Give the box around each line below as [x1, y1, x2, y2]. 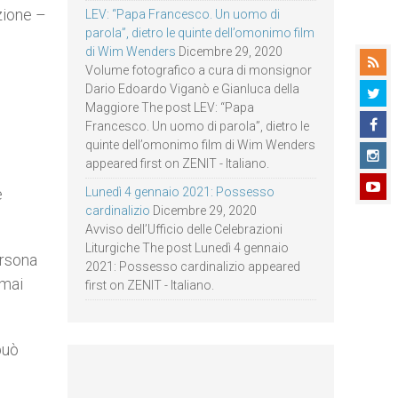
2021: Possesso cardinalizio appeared [85, 259, 300, 274]
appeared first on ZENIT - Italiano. [85, 156, 269, 171]
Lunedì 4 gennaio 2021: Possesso [85, 185, 275, 199]
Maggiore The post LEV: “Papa [85, 100, 254, 115]
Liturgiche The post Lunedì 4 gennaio [85, 241, 289, 255]
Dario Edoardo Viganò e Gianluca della [85, 82, 299, 96]
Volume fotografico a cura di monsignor [85, 63, 312, 77]
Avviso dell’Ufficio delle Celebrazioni [85, 222, 283, 236]
